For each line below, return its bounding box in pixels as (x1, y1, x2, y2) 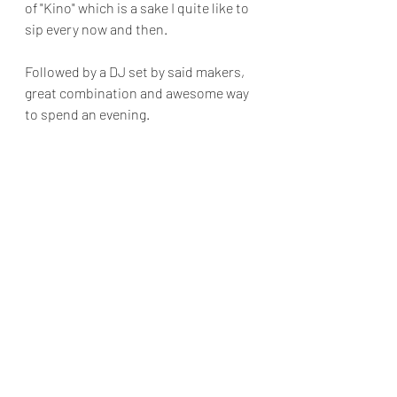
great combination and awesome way (25, 83, 252, 101)
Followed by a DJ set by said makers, (25, 62, 247, 80)
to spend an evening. (25, 105, 150, 122)
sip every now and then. (25, 19, 167, 37)
